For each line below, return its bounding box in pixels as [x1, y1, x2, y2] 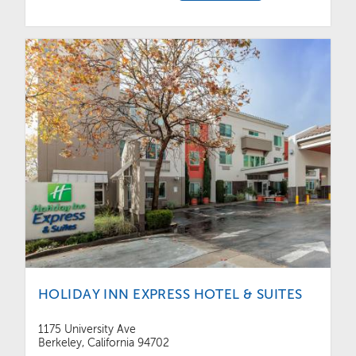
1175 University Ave [38, 324, 136, 335]
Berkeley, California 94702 [38, 338, 169, 349]
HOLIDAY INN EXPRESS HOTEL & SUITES [38, 288, 303, 302]
